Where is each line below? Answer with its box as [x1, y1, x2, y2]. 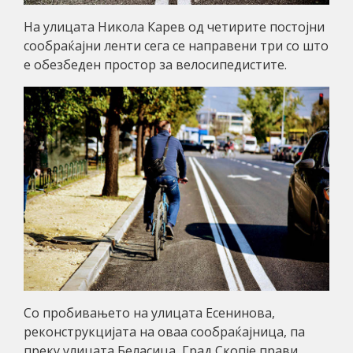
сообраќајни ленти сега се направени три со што [24, 36, 329, 54]
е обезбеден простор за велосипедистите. [24, 55, 287, 73]
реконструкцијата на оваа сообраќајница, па [24, 322, 305, 340]
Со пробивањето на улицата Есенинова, [24, 303, 275, 321]
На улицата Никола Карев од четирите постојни [24, 17, 325, 35]
